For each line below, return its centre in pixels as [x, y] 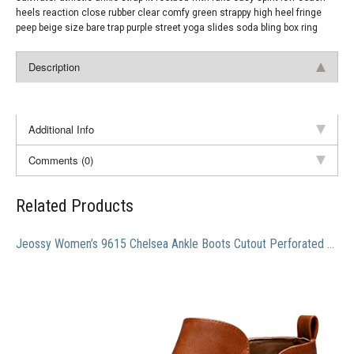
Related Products [75, 206]
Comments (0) [61, 160]
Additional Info [61, 129]
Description [54, 67]
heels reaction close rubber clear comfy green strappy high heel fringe [169, 13]
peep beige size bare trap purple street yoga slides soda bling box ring [167, 28]
